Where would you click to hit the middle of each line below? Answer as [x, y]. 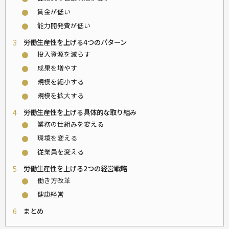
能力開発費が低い [64, 25]
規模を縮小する [61, 81]
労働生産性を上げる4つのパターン [75, 42]
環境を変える [57, 138]
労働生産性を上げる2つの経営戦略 [75, 168]
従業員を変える [61, 151]
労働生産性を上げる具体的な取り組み [80, 112]
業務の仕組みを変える [71, 124]
